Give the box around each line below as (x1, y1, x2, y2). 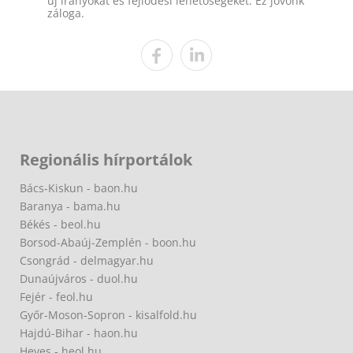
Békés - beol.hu (20, 216, 101, 232)
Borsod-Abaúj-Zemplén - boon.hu (20, 234, 196, 250)
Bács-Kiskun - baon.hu (20, 180, 138, 195)
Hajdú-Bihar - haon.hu (20, 325, 138, 340)
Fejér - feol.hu (20, 288, 93, 304)
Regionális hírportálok (20, 148, 192, 170)
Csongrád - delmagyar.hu (20, 252, 154, 268)
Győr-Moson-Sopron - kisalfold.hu (20, 307, 197, 322)
